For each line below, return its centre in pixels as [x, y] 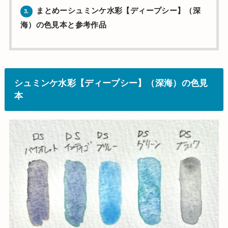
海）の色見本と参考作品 [63, 25]
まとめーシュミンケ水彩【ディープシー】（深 [117, 10]
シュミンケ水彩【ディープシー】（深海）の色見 [111, 83]
